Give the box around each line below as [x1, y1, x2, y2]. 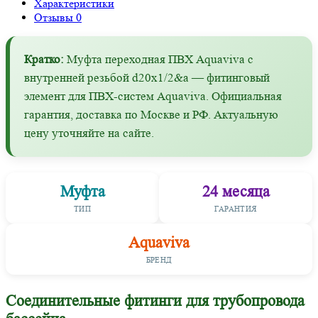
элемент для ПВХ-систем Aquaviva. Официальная [24, 89, 282, 103]
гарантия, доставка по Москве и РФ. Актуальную [24, 107, 278, 121]
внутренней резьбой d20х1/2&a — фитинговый [24, 70, 270, 84]
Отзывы [34, 10, 76, 24]
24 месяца [202, 182, 270, 200]
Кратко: [24, 52, 64, 66]
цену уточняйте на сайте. [24, 126, 154, 140]
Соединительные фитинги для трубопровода [6, 291, 305, 309]
